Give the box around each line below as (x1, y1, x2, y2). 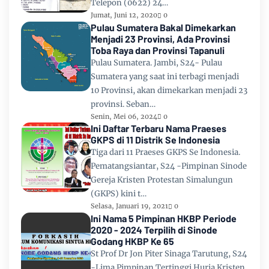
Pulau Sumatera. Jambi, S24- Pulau (91, 57, 222, 68)
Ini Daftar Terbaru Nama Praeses (91, 122, 226, 134)
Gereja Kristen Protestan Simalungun (91, 175, 233, 186)
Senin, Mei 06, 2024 (91, 112, 157, 121)
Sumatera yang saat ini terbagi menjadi (91, 71, 239, 82)
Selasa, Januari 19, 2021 (91, 202, 168, 211)
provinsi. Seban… (91, 98, 156, 109)
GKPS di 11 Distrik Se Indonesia (91, 134, 220, 146)
